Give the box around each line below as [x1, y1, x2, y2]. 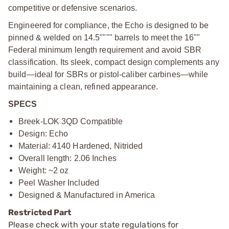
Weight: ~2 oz [18, 166, 69, 175]
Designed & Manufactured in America [18, 190, 155, 199]
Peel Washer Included [18, 178, 99, 187]
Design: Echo [18, 129, 68, 138]
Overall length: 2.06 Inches [18, 153, 117, 163]
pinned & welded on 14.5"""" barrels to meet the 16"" [8, 33, 200, 42]
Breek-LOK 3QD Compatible [18, 117, 123, 126]
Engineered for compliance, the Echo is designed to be [8, 20, 209, 30]
